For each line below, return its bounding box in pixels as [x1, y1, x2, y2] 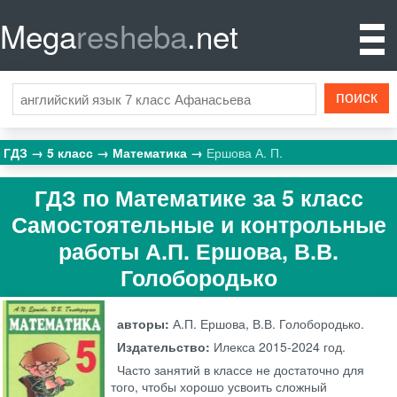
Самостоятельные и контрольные [11, 207, 386, 240]
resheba [76, 13, 187, 58]
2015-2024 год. [255, 338, 346, 356]
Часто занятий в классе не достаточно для [117, 361, 365, 379]
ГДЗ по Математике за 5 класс [34, 181, 363, 214]
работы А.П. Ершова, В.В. [58, 234, 339, 267]
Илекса [214, 338, 256, 356]
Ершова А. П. [206, 144, 284, 161]
